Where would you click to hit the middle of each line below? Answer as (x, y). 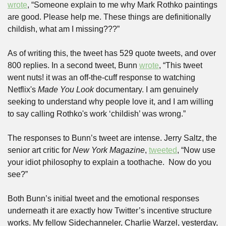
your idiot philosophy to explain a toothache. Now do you (109, 162)
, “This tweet (181, 65)
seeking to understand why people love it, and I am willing (110, 102)
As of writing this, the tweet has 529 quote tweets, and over (112, 53)
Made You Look (66, 90)
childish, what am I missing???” (64, 29)
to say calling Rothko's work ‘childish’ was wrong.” (97, 114)
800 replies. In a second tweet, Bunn (73, 65)
